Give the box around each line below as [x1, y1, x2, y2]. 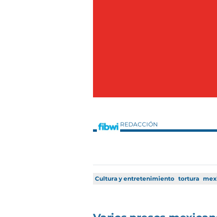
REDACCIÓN [120, 121, 159, 128]
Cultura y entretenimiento [95, 175, 174, 183]
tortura [178, 175, 199, 183]
